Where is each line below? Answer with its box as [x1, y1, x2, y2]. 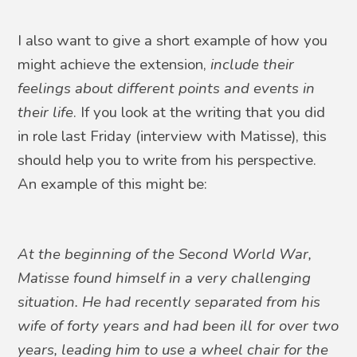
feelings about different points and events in [18, 78, 316, 99]
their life [18, 102, 74, 123]
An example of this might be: [18, 174, 208, 194]
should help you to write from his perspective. [18, 150, 317, 171]
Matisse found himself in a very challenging [18, 268, 312, 288]
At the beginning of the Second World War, [18, 244, 312, 265]
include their [210, 54, 295, 75]
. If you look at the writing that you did [73, 102, 326, 123]
